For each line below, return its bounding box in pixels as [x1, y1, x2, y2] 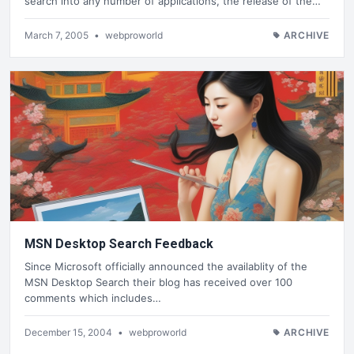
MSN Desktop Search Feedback [24, 236, 213, 252]
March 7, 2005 [24, 29, 91, 42]
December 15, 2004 [24, 326, 115, 338]
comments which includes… [24, 291, 161, 304]
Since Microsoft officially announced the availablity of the [24, 259, 307, 273]
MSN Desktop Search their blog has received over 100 [24, 275, 292, 288]
